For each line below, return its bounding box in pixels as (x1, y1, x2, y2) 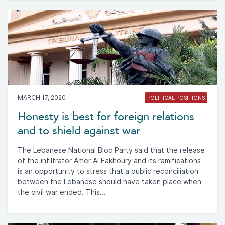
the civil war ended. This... (18, 188, 106, 196)
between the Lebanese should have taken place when (18, 177, 201, 186)
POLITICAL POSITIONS (147, 94, 205, 101)
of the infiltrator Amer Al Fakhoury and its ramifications (18, 156, 201, 165)
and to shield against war (18, 124, 140, 137)
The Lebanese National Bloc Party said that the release (18, 146, 205, 154)
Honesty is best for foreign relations (18, 109, 194, 123)
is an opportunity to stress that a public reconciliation (18, 167, 198, 175)
